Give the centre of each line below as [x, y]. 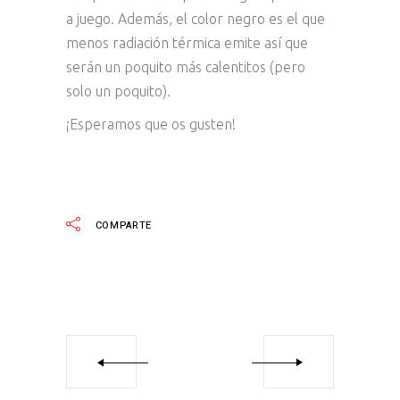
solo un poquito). [118, 91]
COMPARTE [124, 225]
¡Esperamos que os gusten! [151, 124]
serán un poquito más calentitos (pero [186, 67]
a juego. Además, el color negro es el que [196, 19]
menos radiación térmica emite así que [187, 43]
